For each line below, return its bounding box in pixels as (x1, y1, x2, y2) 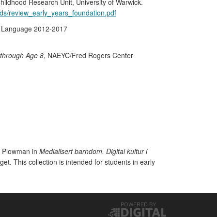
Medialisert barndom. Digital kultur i (39, 146, 147, 156)
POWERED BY (121, 200, 156, 208)
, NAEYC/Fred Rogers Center (44, 50, 133, 60)
